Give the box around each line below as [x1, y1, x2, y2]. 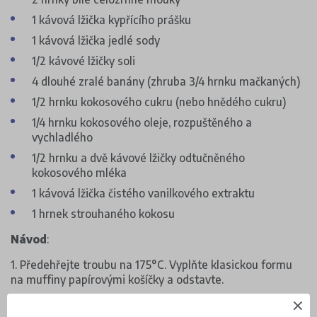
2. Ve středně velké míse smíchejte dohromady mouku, [11, 298, 287, 312]
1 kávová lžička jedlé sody [32, 33, 160, 47]
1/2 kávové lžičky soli [32, 53, 135, 67]
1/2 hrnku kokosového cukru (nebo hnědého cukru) [32, 94, 287, 108]
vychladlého [32, 129, 93, 144]
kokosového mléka [32, 165, 127, 179]
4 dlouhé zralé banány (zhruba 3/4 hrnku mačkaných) [32, 74, 301, 88]
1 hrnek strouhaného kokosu [32, 206, 175, 220]
